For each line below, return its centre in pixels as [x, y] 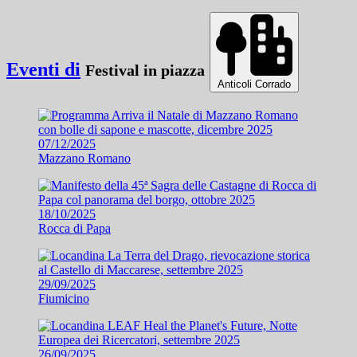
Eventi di [43, 69]
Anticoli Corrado [254, 84]
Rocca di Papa [75, 228]
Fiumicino [64, 298]
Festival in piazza [145, 70]
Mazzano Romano [84, 158]
